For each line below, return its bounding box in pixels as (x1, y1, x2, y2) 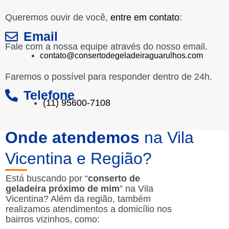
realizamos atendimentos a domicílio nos (6, 204, 172, 215)
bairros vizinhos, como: (6, 214, 100, 225)
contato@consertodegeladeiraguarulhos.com (40, 51, 203, 60)
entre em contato (110, 12, 179, 22)
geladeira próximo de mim (6, 184, 120, 194)
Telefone (24, 88, 75, 103)
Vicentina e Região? (5, 149, 152, 168)
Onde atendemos (5, 128, 140, 147)
